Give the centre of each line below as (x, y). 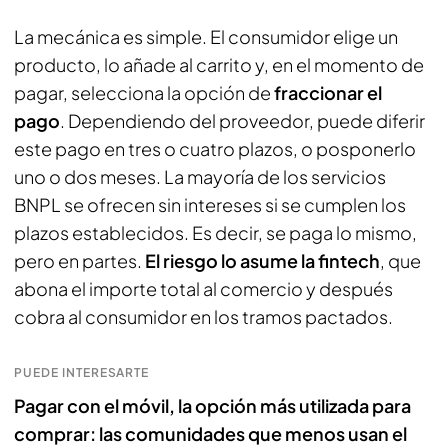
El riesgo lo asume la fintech (262, 260)
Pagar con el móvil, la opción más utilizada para (212, 405)
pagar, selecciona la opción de (144, 92)
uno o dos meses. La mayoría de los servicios (200, 176)
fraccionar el (328, 92)
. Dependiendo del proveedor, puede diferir (242, 120)
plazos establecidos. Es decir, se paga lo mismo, (215, 232)
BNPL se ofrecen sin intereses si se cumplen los (210, 204)
